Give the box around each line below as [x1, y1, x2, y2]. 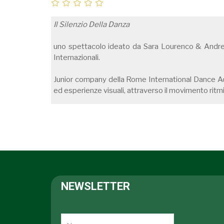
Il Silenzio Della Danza [53, 20, 129, 29]
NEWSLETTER [61, 180, 130, 192]
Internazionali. [53, 53, 100, 62]
